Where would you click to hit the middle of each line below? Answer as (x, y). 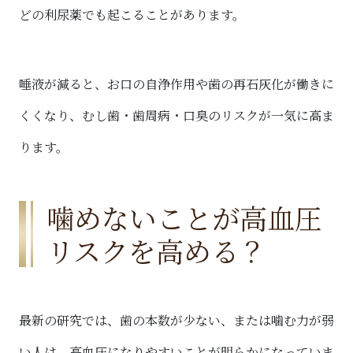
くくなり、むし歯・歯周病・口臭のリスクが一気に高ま (176, 115)
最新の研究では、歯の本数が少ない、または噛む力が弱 (176, 320)
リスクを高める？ (156, 250)
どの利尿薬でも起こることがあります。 (132, 14)
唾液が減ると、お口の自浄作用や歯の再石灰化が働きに (176, 84)
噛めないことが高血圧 (184, 217)
